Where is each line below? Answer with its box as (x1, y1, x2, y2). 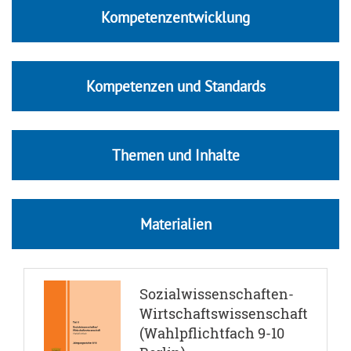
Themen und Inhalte (111, 145, 240, 165)
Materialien (139, 214, 212, 233)
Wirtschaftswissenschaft (139, 304, 308, 323)
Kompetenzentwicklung (101, 7, 250, 27)
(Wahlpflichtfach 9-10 (139, 324, 284, 342)
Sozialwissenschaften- (139, 284, 294, 303)
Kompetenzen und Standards (85, 76, 266, 96)
